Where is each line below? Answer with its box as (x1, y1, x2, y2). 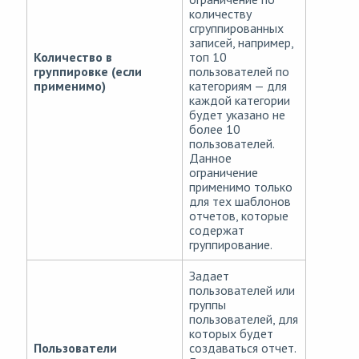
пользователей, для (189, 311, 298, 328)
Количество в (34, 49, 112, 66)
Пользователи (34, 340, 117, 357)
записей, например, (189, 34, 293, 51)
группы (189, 296, 226, 313)
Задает (189, 268, 229, 284)
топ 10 (189, 49, 227, 66)
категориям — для (189, 78, 287, 95)
